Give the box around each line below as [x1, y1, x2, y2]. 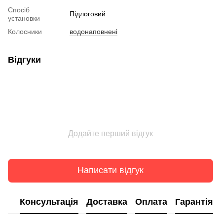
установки [8, 14, 40, 22]
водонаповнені [70, 27, 117, 36]
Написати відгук [77, 165, 144, 176]
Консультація [20, 197, 78, 207]
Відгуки [8, 54, 41, 65]
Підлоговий [70, 9, 106, 18]
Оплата [135, 197, 167, 207]
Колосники [8, 27, 42, 36]
